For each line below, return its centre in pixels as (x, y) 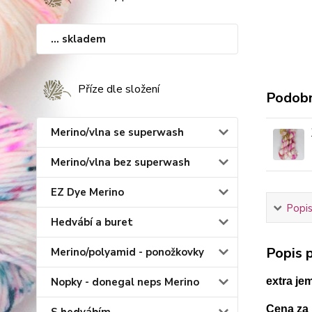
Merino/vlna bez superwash (120, 162)
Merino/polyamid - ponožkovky (127, 252)
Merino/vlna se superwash (117, 132)
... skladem (78, 39)
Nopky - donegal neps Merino (125, 282)
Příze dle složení (119, 89)
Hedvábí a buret (92, 222)
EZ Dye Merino (87, 192)
